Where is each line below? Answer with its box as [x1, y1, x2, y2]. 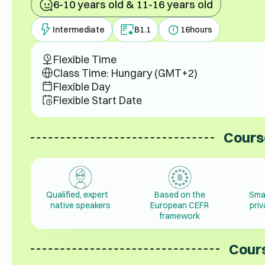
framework [159, 211, 201, 222]
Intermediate [52, 24, 105, 35]
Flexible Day [53, 79, 110, 93]
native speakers [50, 200, 111, 211]
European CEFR [150, 200, 209, 211]
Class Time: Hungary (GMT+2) [53, 66, 198, 79]
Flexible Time [53, 52, 117, 66]
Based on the [154, 189, 205, 201]
